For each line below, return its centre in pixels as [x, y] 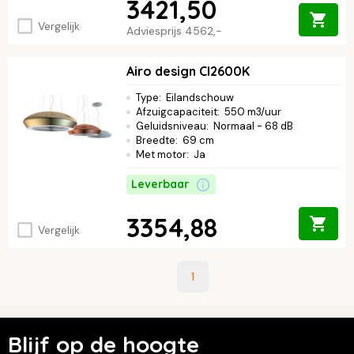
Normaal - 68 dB [253, 126]
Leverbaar [160, 185]
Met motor [161, 155]
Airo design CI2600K [188, 72]
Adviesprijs [156, 31]
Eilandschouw [200, 98]
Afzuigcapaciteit [177, 112]
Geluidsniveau [171, 126]
